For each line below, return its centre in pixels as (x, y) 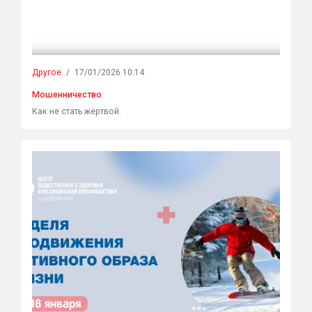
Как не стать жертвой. (77, 111)
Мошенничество (67, 95)
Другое (47, 72)
